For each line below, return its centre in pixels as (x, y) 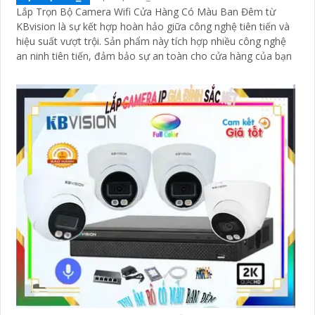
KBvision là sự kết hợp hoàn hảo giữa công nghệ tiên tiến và (153, 27)
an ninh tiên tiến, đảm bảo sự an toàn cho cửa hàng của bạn (154, 56)
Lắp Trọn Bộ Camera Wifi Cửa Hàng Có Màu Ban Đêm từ (146, 12)
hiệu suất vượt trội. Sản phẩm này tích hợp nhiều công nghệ (60, 41)
